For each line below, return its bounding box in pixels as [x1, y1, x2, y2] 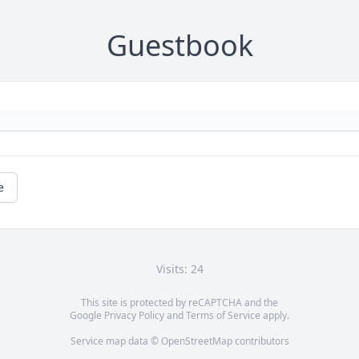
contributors [232, 334, 289, 349]
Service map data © [70, 334, 161, 349]
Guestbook [106, 26, 253, 66]
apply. [260, 309, 289, 323]
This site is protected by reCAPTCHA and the [81, 296, 278, 310]
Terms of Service [186, 309, 260, 323]
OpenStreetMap [160, 334, 232, 349]
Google [70, 309, 104, 323]
